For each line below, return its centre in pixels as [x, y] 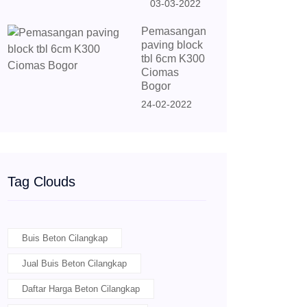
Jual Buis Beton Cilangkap [74, 263]
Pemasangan [174, 31]
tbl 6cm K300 [173, 59]
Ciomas [160, 72]
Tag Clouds [41, 182]
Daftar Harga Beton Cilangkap [81, 289]
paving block [172, 45]
